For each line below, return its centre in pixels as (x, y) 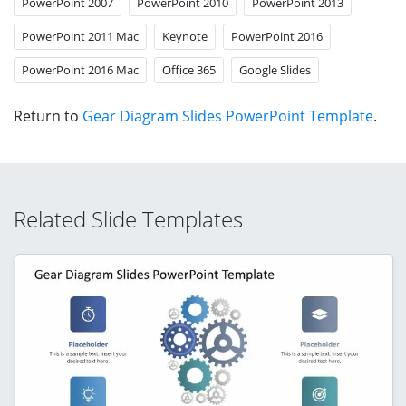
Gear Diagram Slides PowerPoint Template (228, 116)
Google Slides (275, 69)
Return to (48, 116)
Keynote (185, 36)
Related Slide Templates (128, 218)
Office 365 (189, 69)
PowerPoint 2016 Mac (80, 69)
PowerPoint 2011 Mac (80, 36)
